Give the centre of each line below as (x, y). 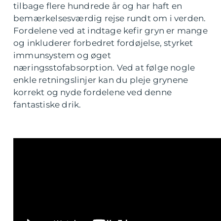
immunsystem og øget (62, 55)
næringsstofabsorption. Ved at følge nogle (104, 68)
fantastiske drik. (47, 105)
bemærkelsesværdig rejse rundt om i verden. (110, 18)
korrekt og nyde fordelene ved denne (93, 92)
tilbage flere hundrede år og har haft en (98, 6)
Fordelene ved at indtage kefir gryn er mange (110, 31)
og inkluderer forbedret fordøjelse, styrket (103, 43)
